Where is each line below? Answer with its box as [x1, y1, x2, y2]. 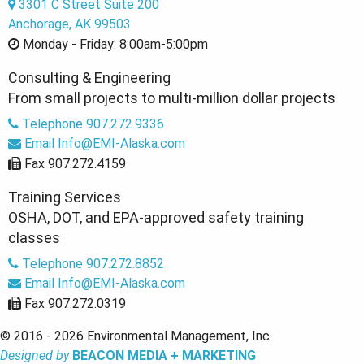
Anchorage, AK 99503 [8, 15, 131, 32]
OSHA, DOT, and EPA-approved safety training [8, 208, 304, 226]
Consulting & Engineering [8, 68, 171, 86]
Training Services [8, 188, 121, 206]
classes [8, 228, 60, 246]
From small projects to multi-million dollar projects [8, 89, 336, 106]
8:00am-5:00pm [116, 36, 208, 52]
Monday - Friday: [23, 36, 116, 52]
